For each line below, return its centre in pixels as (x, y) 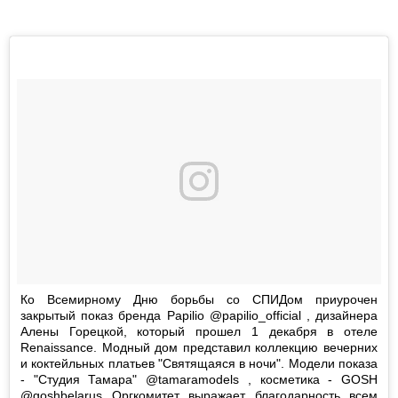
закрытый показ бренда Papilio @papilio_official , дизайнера (199, 315)
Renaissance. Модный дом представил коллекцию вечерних (199, 347)
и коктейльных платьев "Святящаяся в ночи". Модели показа (199, 363)
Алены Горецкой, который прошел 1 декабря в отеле (199, 331)
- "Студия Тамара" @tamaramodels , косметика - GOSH (199, 379)
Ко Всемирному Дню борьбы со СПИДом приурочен (199, 299)
